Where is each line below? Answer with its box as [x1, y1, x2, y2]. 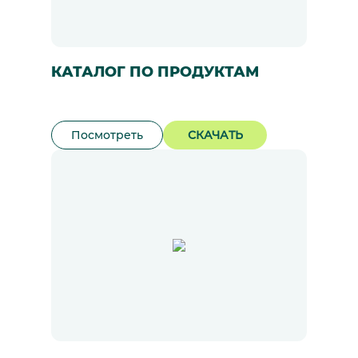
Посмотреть [71, 128, 143, 142]
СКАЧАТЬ [187, 128, 243, 142]
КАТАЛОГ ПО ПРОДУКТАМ [51, 63, 259, 81]
